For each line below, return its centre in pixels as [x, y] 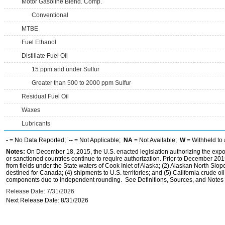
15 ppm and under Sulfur [66, 69]
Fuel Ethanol [39, 42]
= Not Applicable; [98, 140]
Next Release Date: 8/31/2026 [47, 200]
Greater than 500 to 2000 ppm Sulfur [81, 83]
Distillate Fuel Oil [45, 56]
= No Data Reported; [38, 140]
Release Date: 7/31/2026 [40, 191]
